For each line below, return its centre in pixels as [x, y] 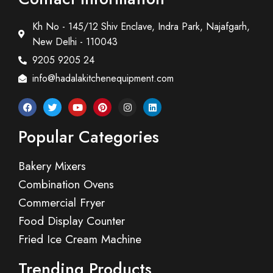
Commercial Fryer [62, 203]
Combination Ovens [66, 185]
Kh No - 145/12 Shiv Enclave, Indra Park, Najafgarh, [141, 27]
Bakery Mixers [52, 166]
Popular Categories [89, 137]
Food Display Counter [72, 221]
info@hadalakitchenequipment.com [103, 79]
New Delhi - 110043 [75, 42]
